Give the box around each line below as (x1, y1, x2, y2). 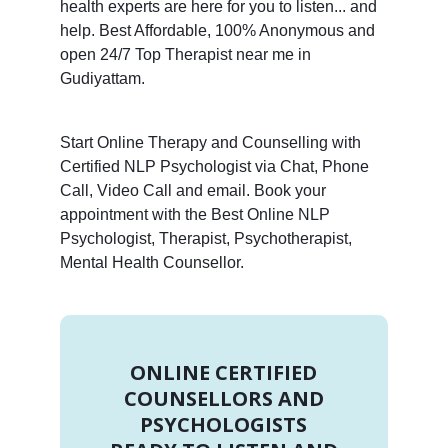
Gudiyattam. (59, 69, 145, 87)
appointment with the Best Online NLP (59, 205, 330, 223)
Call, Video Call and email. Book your (59, 181, 326, 199)
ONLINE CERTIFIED (130, 358, 318, 386)
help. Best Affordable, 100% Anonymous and (59, 21, 375, 39)
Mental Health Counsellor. (59, 253, 244, 271)
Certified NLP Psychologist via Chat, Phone (59, 157, 369, 175)
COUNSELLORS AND (123, 384, 324, 412)
